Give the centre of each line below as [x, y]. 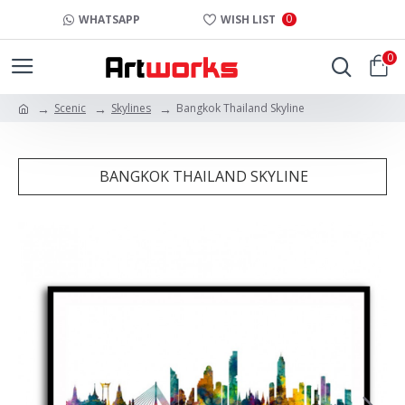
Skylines [131, 108]
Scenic [70, 108]
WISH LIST [248, 19]
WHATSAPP [109, 19]
